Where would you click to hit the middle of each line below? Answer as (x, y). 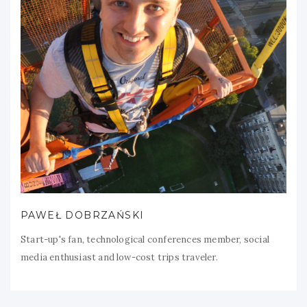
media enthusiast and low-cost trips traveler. (119, 257)
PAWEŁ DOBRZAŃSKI (83, 215)
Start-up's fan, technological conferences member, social (145, 239)
